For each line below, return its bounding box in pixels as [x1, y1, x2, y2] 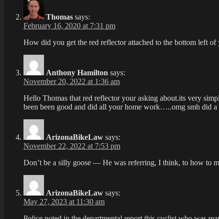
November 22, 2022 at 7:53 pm [23, 142, 120, 151]
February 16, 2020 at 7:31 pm [23, 22, 115, 30]
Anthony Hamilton [46, 68, 108, 77]
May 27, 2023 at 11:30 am [23, 197, 105, 206]
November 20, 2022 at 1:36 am [23, 77, 120, 86]
